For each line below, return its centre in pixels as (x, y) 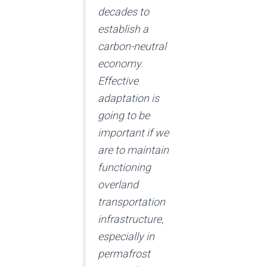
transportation (131, 202)
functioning (124, 167)
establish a (123, 29)
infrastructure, (131, 219)
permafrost (124, 254)
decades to (123, 12)
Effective (118, 81)
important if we (133, 133)
